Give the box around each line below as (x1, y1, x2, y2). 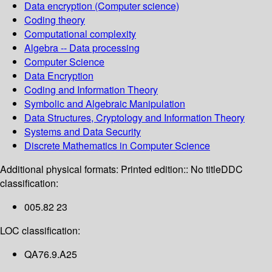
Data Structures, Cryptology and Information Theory (24, 110, 245, 125)
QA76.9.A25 (24, 247, 77, 262)
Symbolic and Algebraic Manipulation (24, 97, 185, 111)
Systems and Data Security (24, 124, 141, 139)
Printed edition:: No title (121, 162, 221, 177)
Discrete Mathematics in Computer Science (24, 138, 210, 153)
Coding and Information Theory (24, 83, 158, 97)
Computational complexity (24, 27, 136, 41)
